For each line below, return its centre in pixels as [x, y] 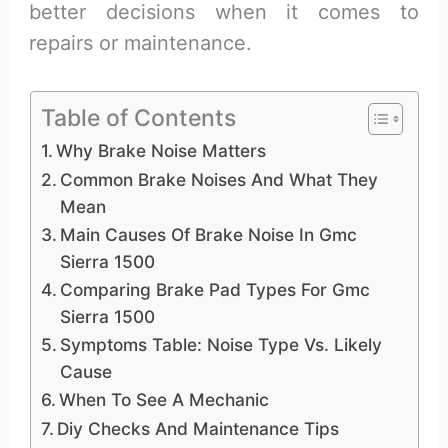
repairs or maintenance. [141, 42]
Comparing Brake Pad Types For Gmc [214, 289]
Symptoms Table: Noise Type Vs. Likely [220, 344]
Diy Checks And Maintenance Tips [197, 428]
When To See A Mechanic [163, 399]
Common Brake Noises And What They [218, 179]
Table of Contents [138, 118]
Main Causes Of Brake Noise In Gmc [208, 234]
